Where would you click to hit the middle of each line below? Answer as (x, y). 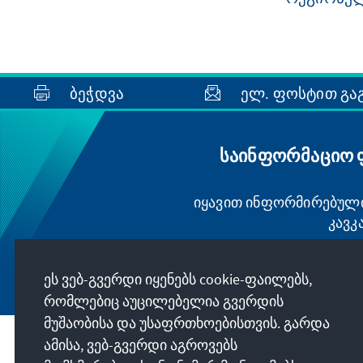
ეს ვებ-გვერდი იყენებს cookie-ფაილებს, (178, 279)
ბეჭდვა (97, 93)
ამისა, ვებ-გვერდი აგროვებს (141, 344)
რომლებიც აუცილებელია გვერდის (164, 301)
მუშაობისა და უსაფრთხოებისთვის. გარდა (187, 322)
